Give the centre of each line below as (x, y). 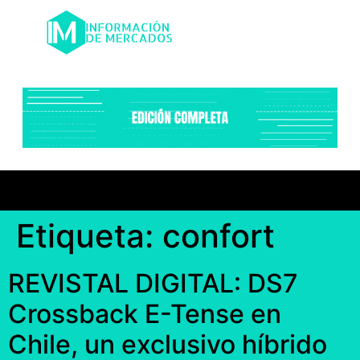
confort (219, 236)
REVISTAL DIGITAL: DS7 (153, 284)
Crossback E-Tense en (145, 314)
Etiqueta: (89, 236)
